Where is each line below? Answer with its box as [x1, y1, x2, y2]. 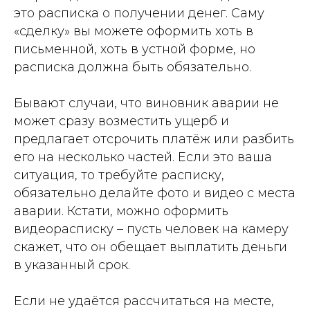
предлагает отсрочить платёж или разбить [14, 131, 294, 147]
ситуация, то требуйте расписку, [14, 167, 224, 183]
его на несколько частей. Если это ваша [14, 149, 272, 165]
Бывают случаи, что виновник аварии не [14, 95, 279, 111]
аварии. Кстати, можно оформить [14, 203, 228, 219]
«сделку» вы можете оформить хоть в [14, 24, 253, 39]
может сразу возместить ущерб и [14, 113, 229, 129]
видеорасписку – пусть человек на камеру [14, 221, 289, 237]
